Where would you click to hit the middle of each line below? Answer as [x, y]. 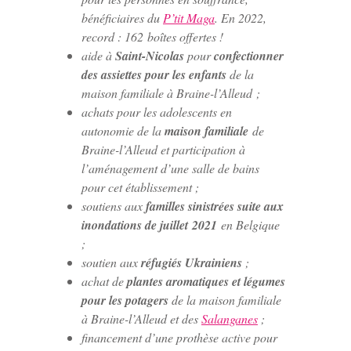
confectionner [247, 55]
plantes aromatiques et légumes [206, 281]
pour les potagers [125, 300]
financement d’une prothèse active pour [179, 337]
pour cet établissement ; [140, 186]
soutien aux [111, 262]
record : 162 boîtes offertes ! [152, 36]
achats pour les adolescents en [157, 111]
